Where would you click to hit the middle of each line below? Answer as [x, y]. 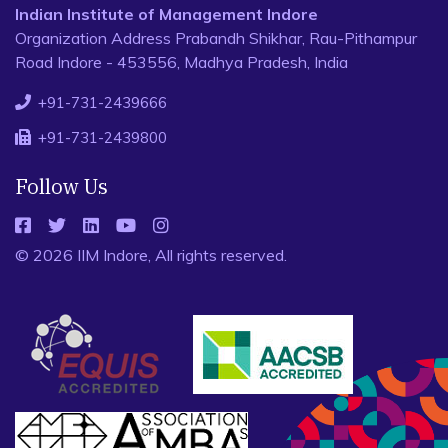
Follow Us [61, 186]
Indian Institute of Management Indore [166, 14]
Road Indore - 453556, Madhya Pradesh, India [181, 62]
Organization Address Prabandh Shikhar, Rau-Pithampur [216, 38]
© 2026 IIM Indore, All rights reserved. [151, 255]
